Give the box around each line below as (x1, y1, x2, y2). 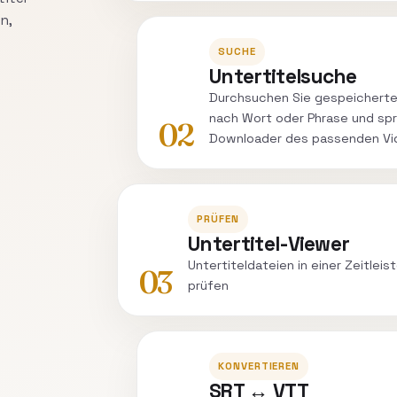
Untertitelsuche (209, 63, 357, 90)
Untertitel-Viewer (188, 230, 350, 257)
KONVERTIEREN (218, 359, 300, 372)
